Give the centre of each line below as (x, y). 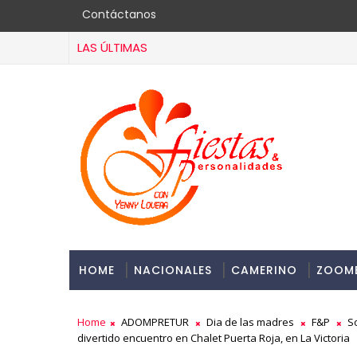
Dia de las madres (250, 322)
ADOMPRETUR (155, 322)
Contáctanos (119, 14)
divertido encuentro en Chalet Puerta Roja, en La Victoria (214, 338)
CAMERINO (264, 270)
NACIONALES (173, 270)
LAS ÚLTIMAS (112, 47)
